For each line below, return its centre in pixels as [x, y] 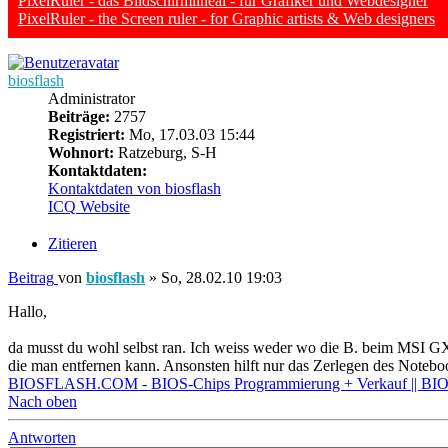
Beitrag [31, 277]
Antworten [42, 437]
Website [105, 207]
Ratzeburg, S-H [165, 153]
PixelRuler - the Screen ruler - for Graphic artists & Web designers [226, 19]
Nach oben [42, 401]
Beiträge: [79, 117]
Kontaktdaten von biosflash [134, 189]
